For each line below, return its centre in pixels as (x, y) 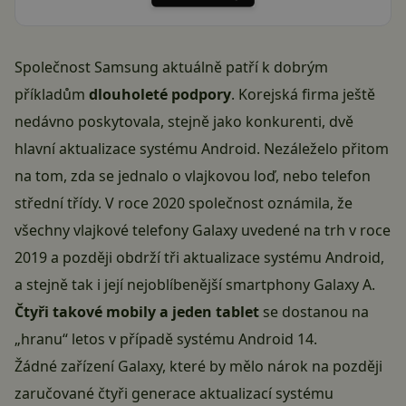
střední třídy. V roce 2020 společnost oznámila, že (184, 203)
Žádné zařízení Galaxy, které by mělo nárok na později (198, 367)
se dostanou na (314, 312)
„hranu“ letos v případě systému (126, 339)
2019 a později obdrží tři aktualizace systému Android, (199, 258)
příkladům (50, 95)
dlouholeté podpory (158, 95)
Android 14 (276, 339)
